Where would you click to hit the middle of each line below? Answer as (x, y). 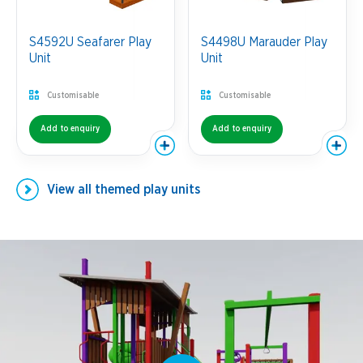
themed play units (147, 190)
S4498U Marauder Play (264, 42)
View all (71, 190)
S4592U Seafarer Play (90, 42)
